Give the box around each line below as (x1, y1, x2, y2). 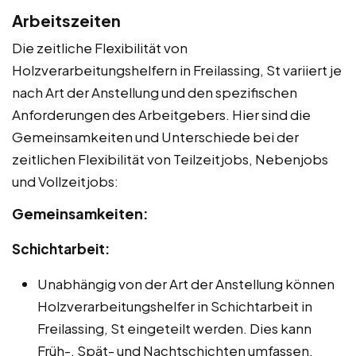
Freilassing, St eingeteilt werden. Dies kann (37, 319, 311, 337)
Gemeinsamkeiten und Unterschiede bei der (12, 127, 299, 145)
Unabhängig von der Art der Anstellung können (37, 274, 335, 292)
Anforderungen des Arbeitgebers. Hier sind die (12, 105, 311, 123)
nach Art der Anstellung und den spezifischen (12, 83, 297, 101)
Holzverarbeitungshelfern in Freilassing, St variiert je (12, 60, 342, 79)
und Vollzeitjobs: (12, 172, 118, 190)
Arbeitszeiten (12, 10, 121, 30)
